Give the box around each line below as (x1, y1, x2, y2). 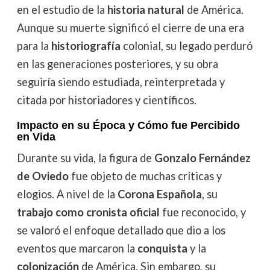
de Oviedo (16, 169, 69, 183)
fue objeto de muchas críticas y (68, 169, 222, 183)
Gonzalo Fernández (154, 151, 251, 165)
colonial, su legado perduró (120, 39, 253, 52)
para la (16, 39, 51, 52)
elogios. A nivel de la (16, 187, 118, 201)
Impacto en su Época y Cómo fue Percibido (16, 119, 240, 131)
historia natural (107, 2, 184, 16)
